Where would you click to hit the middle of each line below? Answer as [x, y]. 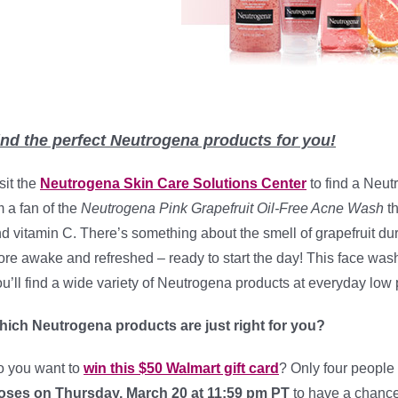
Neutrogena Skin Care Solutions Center [173, 183]
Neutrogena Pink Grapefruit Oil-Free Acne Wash [231, 208]
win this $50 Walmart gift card [181, 368]
